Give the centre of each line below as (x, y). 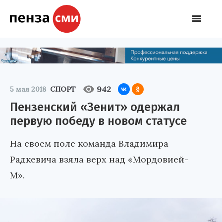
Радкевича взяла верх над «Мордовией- (99, 159)
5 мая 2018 (28, 89)
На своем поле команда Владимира (89, 143)
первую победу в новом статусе (98, 121)
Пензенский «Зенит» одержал (95, 107)
